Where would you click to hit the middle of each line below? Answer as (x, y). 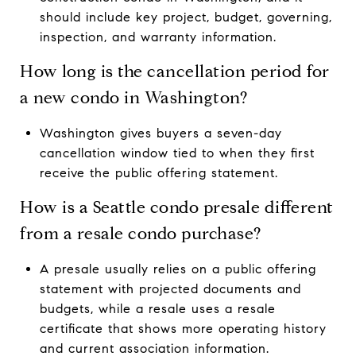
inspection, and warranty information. (158, 37)
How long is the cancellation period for (175, 71)
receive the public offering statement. (159, 172)
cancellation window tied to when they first (177, 153)
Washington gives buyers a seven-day (161, 133)
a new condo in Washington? (133, 97)
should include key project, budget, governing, (186, 17)
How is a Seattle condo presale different (177, 207)
